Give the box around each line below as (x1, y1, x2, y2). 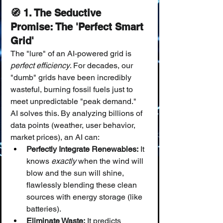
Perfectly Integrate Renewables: (26, 144, 138, 154)
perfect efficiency (10, 61, 70, 70)
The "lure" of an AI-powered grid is (10, 49, 133, 58)
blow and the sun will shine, (26, 168, 126, 178)
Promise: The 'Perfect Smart (10, 21, 146, 33)
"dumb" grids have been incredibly (10, 73, 133, 82)
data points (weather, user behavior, (10, 120, 137, 130)
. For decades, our (70, 61, 135, 70)
